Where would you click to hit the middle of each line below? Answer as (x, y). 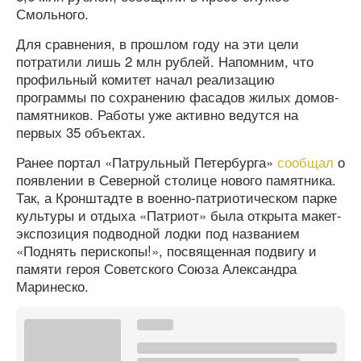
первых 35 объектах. (81, 132)
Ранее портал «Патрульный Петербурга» (147, 162)
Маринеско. (52, 286)
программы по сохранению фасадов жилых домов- (178, 96)
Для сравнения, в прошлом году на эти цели (158, 43)
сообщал (305, 162)
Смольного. (52, 13)
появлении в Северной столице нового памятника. (176, 179)
